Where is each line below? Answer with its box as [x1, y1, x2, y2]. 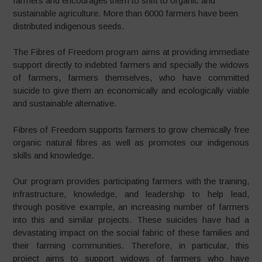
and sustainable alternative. [13, 98, 117, 109]
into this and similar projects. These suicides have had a [13, 215, 249, 225]
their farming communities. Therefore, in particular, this [13, 240, 249, 251]
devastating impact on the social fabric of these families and [13, 227, 249, 238]
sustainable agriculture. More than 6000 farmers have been [13, 8, 239, 18]
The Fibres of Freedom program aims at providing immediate [13, 47, 249, 57]
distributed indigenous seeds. [13, 20, 125, 31]
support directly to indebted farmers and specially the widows [13, 60, 249, 70]
